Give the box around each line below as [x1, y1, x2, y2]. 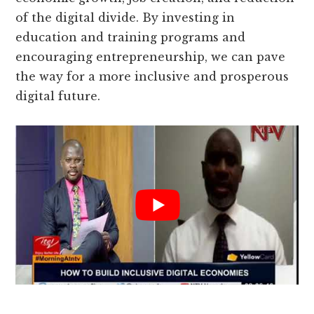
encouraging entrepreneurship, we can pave [15, 50, 286, 64]
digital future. [15, 89, 101, 104]
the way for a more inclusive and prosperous [15, 69, 289, 84]
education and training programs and [15, 30, 246, 45]
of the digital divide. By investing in [15, 11, 235, 25]
